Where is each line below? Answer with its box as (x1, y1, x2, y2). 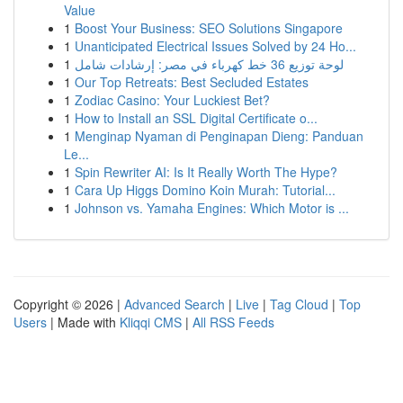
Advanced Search (124, 295, 225, 313)
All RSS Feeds (193, 313, 274, 331)
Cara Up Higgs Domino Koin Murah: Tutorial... (75, 181, 336, 199)
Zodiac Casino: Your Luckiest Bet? (75, 91, 270, 109)
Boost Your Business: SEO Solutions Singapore (75, 19, 343, 37)
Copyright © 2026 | (13, 295, 124, 313)
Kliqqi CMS (120, 313, 182, 331)
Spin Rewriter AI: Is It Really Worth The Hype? (75, 163, 337, 181)
